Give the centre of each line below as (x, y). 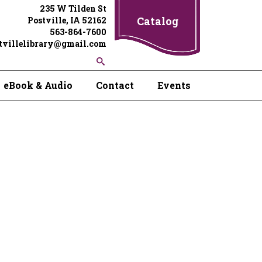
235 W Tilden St (73, 8)
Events (174, 85)
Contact (115, 85)
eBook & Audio (38, 85)
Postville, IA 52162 (67, 20)
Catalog (157, 21)
